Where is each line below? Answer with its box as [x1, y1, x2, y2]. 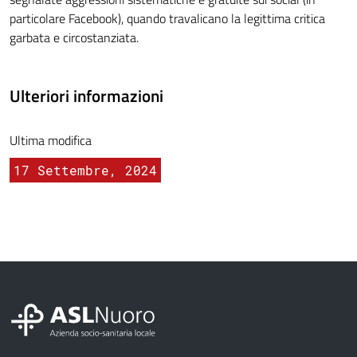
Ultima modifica [10, 131, 92, 151]
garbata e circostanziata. [10, 28, 139, 48]
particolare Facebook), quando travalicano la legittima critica [10, 9, 325, 29]
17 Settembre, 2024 [14, 162, 157, 179]
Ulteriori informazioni [10, 83, 163, 109]
